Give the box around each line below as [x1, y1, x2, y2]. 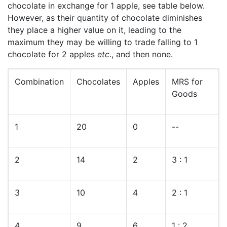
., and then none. [109, 49, 173, 60]
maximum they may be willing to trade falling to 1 [8, 37, 198, 48]
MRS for [172, 77, 203, 87]
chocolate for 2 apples [8, 49, 97, 60]
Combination [15, 77, 64, 87]
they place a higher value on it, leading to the [8, 25, 181, 35]
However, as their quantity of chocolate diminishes [8, 13, 202, 23]
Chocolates [77, 77, 120, 87]
